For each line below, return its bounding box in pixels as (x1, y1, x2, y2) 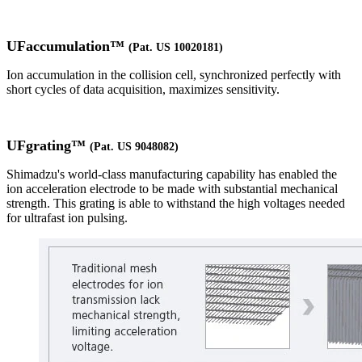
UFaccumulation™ (6, 37, 128, 54)
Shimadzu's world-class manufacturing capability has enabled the (6, 166, 337, 181)
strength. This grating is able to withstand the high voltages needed (6, 196, 345, 210)
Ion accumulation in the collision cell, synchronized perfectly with (6, 67, 341, 82)
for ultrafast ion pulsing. (6, 210, 128, 225)
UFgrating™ (6, 137, 90, 154)
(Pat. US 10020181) (128, 40, 223, 53)
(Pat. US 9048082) (90, 140, 179, 153)
